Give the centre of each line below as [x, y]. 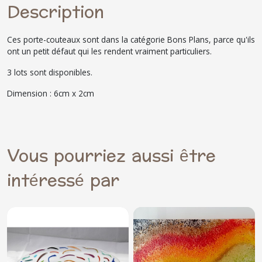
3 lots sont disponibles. [50, 72]
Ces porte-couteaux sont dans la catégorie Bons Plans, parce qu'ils [131, 39]
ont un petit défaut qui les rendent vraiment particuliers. [109, 51]
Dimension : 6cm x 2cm [51, 93]
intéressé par [63, 180]
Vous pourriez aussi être [111, 156]
